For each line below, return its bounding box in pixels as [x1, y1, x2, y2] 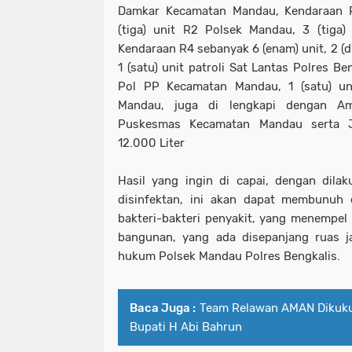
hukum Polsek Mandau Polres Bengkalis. [118, 249, 340, 264]
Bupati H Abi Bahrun [130, 320, 242, 335]
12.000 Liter [118, 136, 185, 151]
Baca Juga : [130, 301, 196, 316]
